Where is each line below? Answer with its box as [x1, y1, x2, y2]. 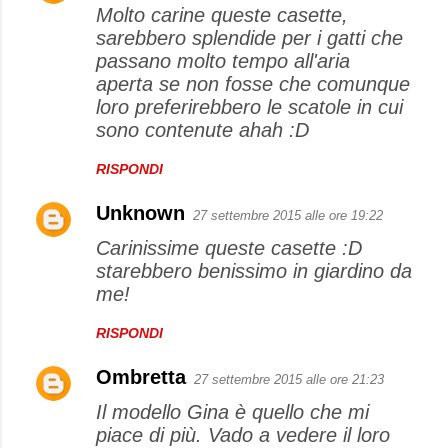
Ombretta [96, 366, 186, 388]
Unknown [96, 202, 185, 224]
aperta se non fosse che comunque [96, 73, 410, 95]
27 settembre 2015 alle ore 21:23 [194, 372, 384, 387]
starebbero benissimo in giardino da [96, 260, 412, 282]
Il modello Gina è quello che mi [96, 401, 369, 423]
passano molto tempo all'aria [96, 50, 350, 72]
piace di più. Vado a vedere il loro [96, 424, 390, 446]
